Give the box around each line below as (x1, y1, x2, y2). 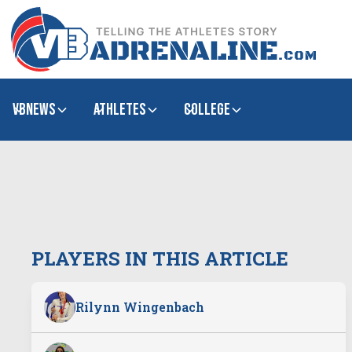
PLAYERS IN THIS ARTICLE (31, 246, 288, 271)
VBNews (13, 100, 56, 119)
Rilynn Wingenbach (75, 299, 204, 315)
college (184, 100, 230, 119)
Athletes (93, 100, 146, 119)
